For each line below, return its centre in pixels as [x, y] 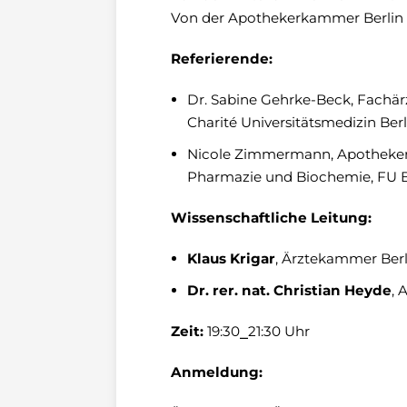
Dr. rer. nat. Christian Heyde [289, 290]
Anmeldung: [217, 372]
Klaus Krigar [231, 258]
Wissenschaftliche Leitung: [271, 218]
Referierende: [222, 59]
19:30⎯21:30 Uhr [257, 331]
